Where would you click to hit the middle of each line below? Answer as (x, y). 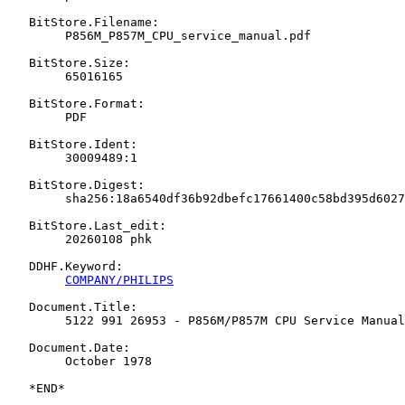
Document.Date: (69, 347)
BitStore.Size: (69, 62)
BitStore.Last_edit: (87, 225)
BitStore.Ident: (72, 144)
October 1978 (18, 361)
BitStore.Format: (76, 103)
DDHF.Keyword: (65, 266)
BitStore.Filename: (83, 22)
